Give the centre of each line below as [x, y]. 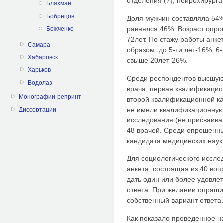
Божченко [60, 29]
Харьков [40, 70]
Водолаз [40, 82]
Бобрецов [60, 16]
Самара [39, 45]
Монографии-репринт [50, 97]
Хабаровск [43, 57]
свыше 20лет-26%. [157, 60]
